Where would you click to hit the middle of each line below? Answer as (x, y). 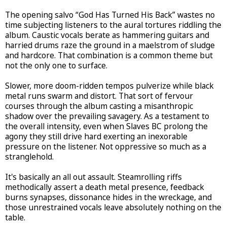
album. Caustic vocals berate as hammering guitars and (107, 35)
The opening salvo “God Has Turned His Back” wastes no (110, 15)
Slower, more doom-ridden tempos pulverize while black (109, 86)
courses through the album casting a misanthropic (99, 106)
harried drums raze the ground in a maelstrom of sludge (110, 45)
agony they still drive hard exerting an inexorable (96, 136)
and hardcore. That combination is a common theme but (109, 55)
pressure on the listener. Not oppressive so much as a (106, 146)
